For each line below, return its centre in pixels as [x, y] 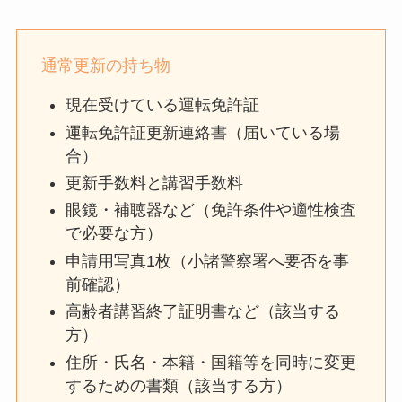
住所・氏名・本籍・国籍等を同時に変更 [210, 362]
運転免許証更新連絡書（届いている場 [202, 132]
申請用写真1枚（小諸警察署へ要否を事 [207, 261]
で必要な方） [114, 234]
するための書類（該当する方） [178, 385]
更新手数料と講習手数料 [154, 183]
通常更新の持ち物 [105, 66]
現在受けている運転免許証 [162, 105]
